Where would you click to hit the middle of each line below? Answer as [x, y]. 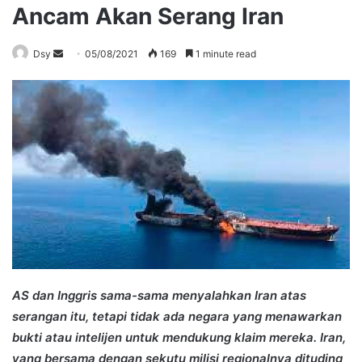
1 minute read [225, 53]
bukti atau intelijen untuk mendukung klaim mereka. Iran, [179, 337]
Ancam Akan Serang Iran [148, 16]
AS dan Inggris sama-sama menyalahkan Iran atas [159, 295]
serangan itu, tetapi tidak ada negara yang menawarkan [177, 316]
